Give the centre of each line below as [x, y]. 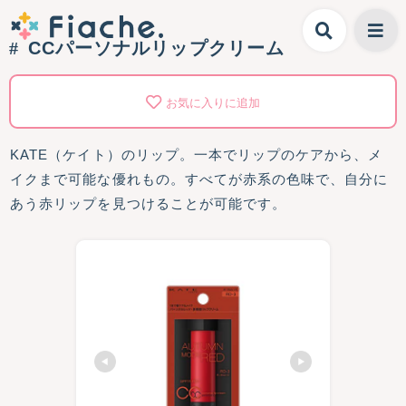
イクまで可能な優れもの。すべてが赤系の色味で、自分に [199, 179]
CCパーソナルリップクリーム [156, 48]
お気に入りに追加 [213, 103]
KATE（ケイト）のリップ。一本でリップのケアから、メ [197, 155]
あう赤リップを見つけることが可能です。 [149, 203]
